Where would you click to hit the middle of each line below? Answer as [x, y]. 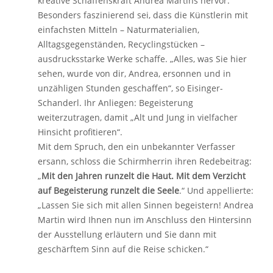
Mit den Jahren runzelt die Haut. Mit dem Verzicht [144, 176]
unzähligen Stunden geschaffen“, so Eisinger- [130, 88]
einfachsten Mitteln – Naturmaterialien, [119, 30]
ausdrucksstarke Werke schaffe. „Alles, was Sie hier [142, 59]
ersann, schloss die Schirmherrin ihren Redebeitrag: [145, 161]
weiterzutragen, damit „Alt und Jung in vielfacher [138, 117]
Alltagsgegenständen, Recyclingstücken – [121, 44]
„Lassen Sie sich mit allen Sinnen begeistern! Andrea [146, 205]
